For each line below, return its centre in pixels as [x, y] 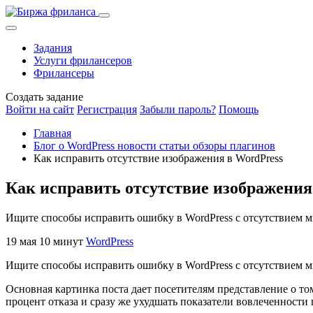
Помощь [239, 109]
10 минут [63, 241]
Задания [53, 48]
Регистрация [107, 109]
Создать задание [44, 97]
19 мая [22, 241]
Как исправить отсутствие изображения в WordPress [158, 158]
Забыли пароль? [178, 109]
